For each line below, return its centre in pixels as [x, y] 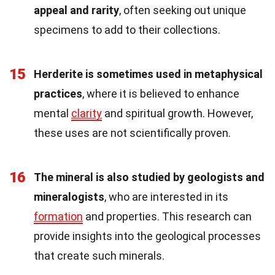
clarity [87, 113]
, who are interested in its [166, 196]
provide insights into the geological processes [147, 236]
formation [58, 216]
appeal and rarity [76, 10]
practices [58, 93]
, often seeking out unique [183, 10]
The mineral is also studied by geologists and [149, 177]
